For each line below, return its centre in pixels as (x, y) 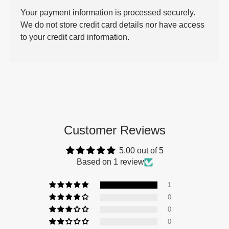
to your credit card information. (75, 37)
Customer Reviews (114, 130)
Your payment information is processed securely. (108, 13)
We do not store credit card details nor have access (112, 25)
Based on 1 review (110, 162)
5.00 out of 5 (141, 151)
